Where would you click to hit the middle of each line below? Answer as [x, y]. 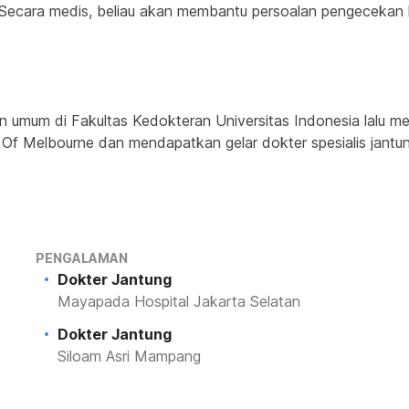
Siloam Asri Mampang [129, 356]
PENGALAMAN [81, 258]
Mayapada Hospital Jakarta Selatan [178, 301]
